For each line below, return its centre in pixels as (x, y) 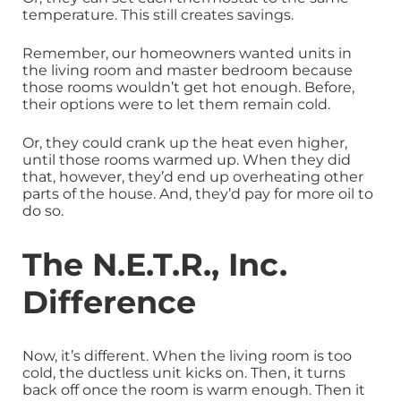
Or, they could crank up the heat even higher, (185, 143)
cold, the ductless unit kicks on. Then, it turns (184, 372)
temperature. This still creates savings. (158, 15)
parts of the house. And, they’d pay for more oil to (198, 194)
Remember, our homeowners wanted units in (187, 54)
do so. (43, 211)
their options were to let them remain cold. (176, 105)
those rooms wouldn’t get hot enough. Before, (188, 88)
